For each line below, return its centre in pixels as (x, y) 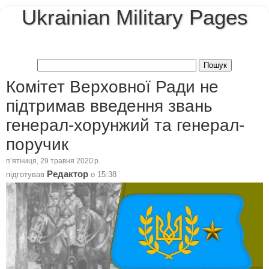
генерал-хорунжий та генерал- (125, 125)
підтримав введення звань (109, 106)
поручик (37, 144)
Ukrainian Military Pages (134, 17)
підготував (26, 174)
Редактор (68, 174)
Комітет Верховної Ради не (112, 86)
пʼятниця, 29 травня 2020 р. (53, 161)
